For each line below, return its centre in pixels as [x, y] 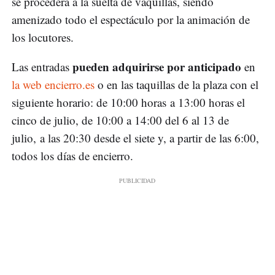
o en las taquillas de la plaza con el [176, 84]
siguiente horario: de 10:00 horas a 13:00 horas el [128, 102]
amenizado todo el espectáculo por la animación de [131, 19]
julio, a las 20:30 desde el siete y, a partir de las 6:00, [135, 137]
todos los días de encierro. [72, 155]
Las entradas [42, 66]
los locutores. [43, 37]
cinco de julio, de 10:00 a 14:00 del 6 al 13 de [120, 120]
